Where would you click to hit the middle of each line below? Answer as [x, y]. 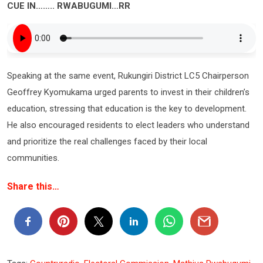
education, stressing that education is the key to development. [127, 108]
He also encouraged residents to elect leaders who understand [128, 125]
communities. [34, 158]
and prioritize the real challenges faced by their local [107, 141]
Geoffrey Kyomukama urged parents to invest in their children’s [128, 92]
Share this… [33, 186]
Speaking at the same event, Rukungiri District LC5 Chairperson [128, 75]
